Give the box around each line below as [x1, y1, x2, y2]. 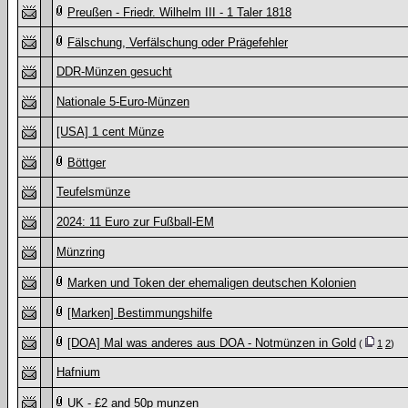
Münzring [56, 245, 105, 259]
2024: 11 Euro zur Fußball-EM [56, 215, 214, 229]
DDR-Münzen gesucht [56, 65, 172, 78]
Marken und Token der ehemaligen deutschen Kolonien [67, 276, 356, 290]
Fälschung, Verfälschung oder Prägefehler [67, 36, 288, 49]
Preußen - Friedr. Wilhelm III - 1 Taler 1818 [67, 5, 291, 19]
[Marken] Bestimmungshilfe [67, 306, 212, 320]
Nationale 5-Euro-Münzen [56, 95, 189, 108]
